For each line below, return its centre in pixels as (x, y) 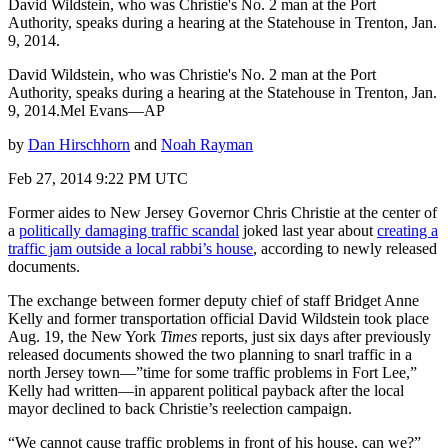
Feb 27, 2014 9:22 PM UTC (98, 178)
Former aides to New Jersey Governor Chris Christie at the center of (222, 212)
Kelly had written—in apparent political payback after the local (206, 390)
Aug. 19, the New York (84, 336)
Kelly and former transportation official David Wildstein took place (218, 318)
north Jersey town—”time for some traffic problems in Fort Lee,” (212, 372)
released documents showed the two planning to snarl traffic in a (210, 354)
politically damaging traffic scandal (129, 230)
